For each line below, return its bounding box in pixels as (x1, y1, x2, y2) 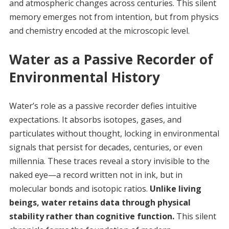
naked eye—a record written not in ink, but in (9, 169, 182, 180)
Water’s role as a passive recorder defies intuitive (9, 100, 197, 111)
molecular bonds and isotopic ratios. (9, 183, 150, 194)
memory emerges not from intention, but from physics (9, 11, 219, 22)
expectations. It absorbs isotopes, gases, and (9, 114, 181, 125)
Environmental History (9, 68, 160, 86)
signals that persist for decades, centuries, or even (9, 142, 202, 153)
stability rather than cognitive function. (9, 211, 174, 222)
